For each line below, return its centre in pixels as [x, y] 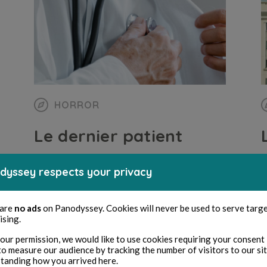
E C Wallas [56, 179]
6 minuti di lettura [129, 179]
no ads [28, 208]
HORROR [77, 105]
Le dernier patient [108, 136]
